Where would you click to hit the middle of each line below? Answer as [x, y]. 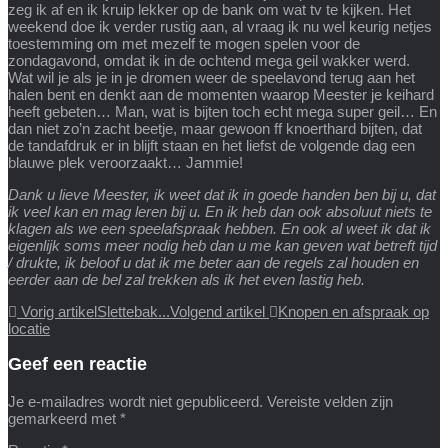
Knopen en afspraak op [353, 311]
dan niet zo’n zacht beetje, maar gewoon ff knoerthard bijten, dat [215, 128]
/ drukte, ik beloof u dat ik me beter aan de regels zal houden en [213, 262]
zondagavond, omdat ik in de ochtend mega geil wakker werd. [211, 60]
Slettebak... [133, 311]
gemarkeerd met [64, 418]
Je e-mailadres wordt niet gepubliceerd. [135, 401]
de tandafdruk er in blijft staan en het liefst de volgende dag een [211, 145]
